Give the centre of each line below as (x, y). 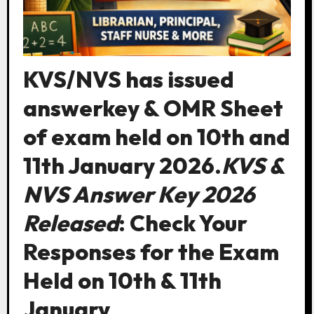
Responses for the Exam (151, 252)
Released (70, 223)
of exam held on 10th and (156, 137)
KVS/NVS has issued (128, 80)
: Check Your (183, 223)
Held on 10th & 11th (122, 281)
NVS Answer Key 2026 (139, 194)
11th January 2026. (122, 166)
